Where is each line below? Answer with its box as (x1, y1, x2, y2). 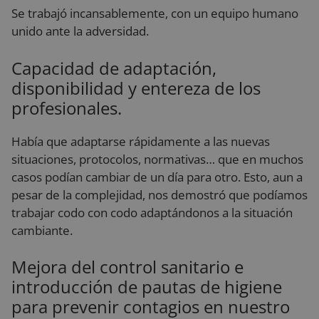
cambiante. (11, 221, 73, 239)
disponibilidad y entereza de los (11, 75, 261, 100)
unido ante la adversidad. (11, 23, 149, 39)
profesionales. (11, 95, 122, 120)
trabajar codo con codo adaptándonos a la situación (11, 204, 293, 221)
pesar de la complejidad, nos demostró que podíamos (11, 186, 308, 203)
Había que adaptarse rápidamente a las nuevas (11, 132, 270, 150)
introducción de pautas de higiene (11, 275, 282, 298)
